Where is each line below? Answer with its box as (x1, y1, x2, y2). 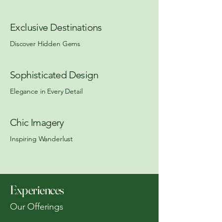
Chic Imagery (10, 116, 64, 128)
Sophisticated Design (10, 69, 98, 81)
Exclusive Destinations (10, 21, 102, 33)
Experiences (10, 182, 64, 197)
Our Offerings (10, 201, 63, 212)
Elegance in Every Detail (10, 87, 83, 96)
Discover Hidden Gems (10, 39, 81, 48)
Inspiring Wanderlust (10, 134, 73, 143)
